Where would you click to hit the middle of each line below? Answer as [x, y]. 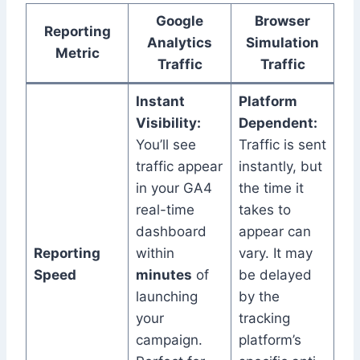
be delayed [275, 275]
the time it [271, 188]
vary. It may [275, 254]
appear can [274, 232]
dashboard [171, 232]
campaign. [169, 340]
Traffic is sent [282, 145]
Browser [282, 21]
